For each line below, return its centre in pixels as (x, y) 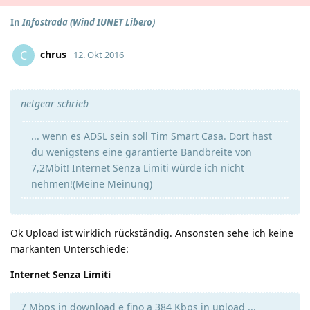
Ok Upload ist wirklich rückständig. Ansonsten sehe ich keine (152, 233)
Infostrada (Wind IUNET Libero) (89, 22)
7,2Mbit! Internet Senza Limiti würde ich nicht (138, 168)
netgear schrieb (55, 103)
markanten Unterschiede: (70, 249)
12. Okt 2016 (99, 54)
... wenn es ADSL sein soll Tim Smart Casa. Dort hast (152, 136)
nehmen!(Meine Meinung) (92, 184)
